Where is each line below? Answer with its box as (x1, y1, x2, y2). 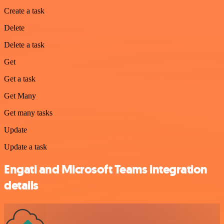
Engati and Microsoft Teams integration (4, 161, 207, 177)
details (4, 177, 38, 193)
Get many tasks (4, 108, 52, 117)
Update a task (4, 142, 47, 151)
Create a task (4, 6, 44, 15)
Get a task (4, 74, 35, 83)
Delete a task (4, 40, 44, 49)
